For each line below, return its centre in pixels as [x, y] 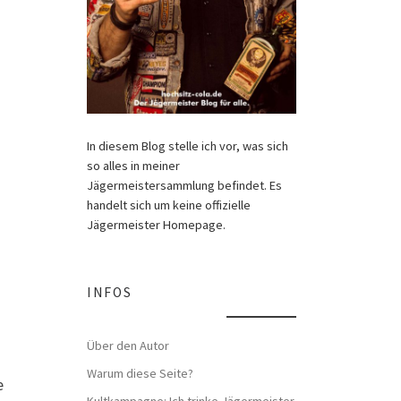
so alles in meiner [133, 165]
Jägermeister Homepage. [156, 224]
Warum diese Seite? [140, 373]
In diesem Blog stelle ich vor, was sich [187, 145]
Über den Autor [128, 346]
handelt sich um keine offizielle [168, 205]
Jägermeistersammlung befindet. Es [184, 185]
